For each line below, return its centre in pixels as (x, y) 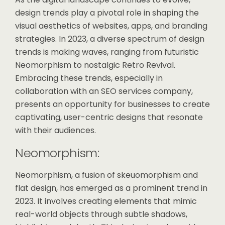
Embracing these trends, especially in (89, 78)
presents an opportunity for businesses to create (113, 104)
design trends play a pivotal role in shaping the (107, 13)
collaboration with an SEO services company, (104, 91)
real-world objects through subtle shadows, (101, 214)
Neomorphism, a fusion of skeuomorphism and (106, 175)
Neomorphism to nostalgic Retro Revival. (95, 65)
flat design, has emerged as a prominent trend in (111, 188)
